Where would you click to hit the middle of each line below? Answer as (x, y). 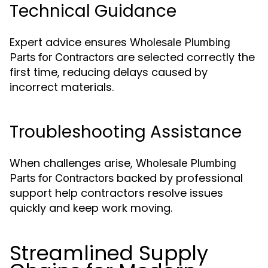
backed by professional (178, 178)
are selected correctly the (184, 57)
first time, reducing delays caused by (109, 72)
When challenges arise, (73, 163)
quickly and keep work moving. (91, 208)
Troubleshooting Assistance (126, 132)
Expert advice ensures (70, 42)
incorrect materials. (62, 87)
